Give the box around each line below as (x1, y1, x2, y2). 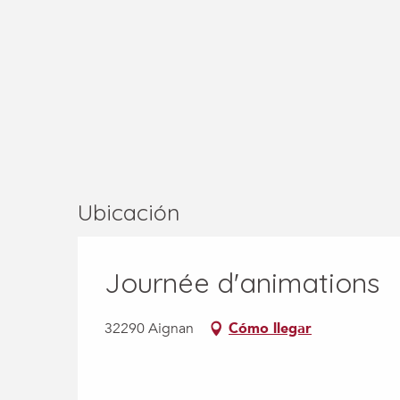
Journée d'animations (104, 265, 379, 301)
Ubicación (78, 198, 179, 227)
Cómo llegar (229, 319, 312, 339)
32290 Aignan (104, 319, 194, 339)
